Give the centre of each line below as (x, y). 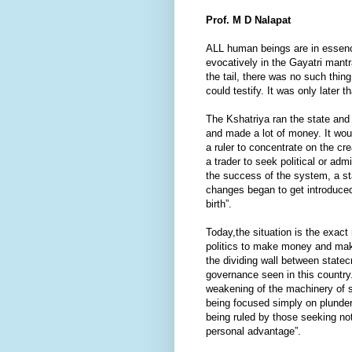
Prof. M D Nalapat (248, 20)
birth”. (219, 203)
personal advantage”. (253, 331)
